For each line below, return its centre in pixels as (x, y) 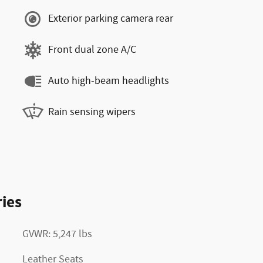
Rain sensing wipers (92, 112)
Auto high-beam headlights (109, 81)
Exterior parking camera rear (111, 19)
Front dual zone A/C (92, 50)
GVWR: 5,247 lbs (57, 234)
